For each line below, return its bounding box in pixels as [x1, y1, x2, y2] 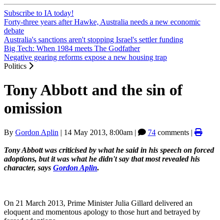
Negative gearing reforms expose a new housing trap [4, 53, 167, 61]
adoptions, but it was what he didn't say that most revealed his [4, 154, 200, 163]
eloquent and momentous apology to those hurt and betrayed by [4, 207, 200, 216]
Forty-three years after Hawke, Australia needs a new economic [4, 18, 200, 26]
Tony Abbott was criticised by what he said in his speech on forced [4, 145, 214, 154]
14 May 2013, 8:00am [64, 128, 133, 137]
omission [4, 99, 62, 117]
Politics [4, 62, 28, 70]
